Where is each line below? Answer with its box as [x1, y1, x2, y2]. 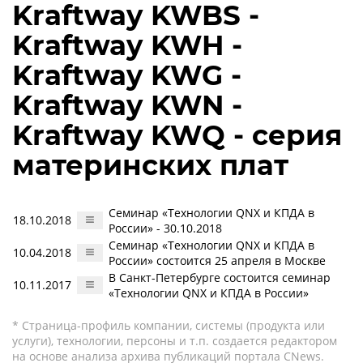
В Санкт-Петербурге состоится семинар [109, 270, 331, 285]
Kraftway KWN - [12, 88, 242, 122]
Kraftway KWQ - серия [12, 118, 342, 152]
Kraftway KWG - [12, 58, 241, 92]
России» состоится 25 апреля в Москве [109, 253, 326, 268]
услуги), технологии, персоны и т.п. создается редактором [12, 333, 337, 348]
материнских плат [12, 148, 288, 182]
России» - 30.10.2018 [109, 220, 222, 236]
